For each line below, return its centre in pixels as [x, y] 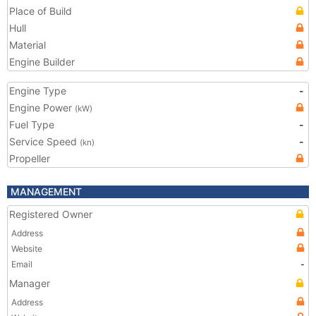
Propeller [30, 158]
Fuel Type [32, 124]
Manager [30, 283]
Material [28, 45]
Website [27, 249]
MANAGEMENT [46, 192]
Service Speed [44, 141]
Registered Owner [51, 214]
